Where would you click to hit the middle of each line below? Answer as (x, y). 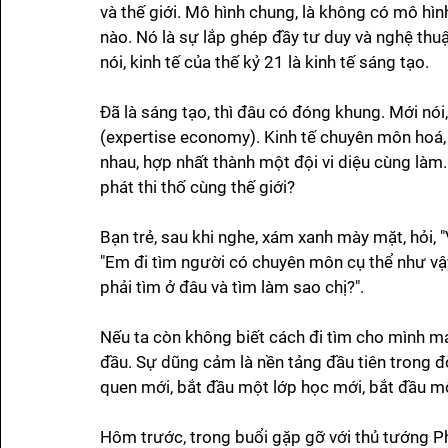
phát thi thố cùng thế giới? (197, 187)
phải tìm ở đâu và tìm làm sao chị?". (232, 287)
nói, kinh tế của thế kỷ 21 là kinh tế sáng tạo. (266, 62)
